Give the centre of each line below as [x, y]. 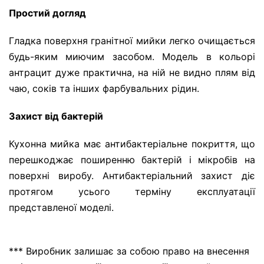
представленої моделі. [61, 208]
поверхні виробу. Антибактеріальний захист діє [132, 176]
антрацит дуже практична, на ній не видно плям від [132, 73]
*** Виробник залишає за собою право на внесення [129, 251]
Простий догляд [47, 13]
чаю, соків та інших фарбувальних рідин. [104, 89]
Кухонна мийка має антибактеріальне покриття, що [132, 144]
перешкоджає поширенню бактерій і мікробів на [132, 160]
